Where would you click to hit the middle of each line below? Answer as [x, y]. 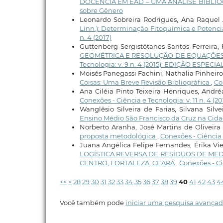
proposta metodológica [118, 136]
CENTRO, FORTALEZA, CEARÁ [128, 163]
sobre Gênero [101, 10]
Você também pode [92, 202]
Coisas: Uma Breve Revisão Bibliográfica [145, 82]
